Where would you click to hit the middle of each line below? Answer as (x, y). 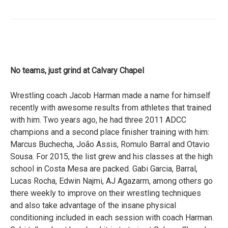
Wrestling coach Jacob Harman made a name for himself (110, 96)
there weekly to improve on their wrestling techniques (106, 193)
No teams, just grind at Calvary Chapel (77, 71)
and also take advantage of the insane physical (93, 206)
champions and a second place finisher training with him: (110, 132)
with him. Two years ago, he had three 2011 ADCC (98, 120)
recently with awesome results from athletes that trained (111, 108)
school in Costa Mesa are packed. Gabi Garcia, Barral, (104, 169)
